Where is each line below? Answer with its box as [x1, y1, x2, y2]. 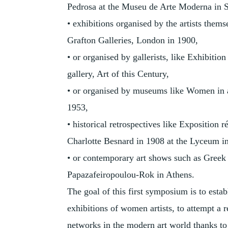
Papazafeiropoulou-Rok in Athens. [67, 169, 194, 180]
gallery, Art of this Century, [67, 69, 169, 79]
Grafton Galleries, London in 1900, [67, 35, 198, 46]
